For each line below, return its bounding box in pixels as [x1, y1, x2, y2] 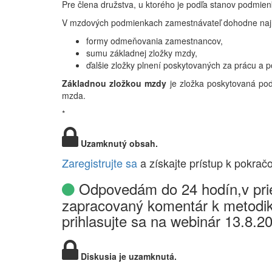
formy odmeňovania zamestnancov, [86, 35, 223, 47]
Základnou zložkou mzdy [62, 77, 167, 89]
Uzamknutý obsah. [78, 137, 158, 149]
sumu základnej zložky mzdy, [86, 47, 197, 59]
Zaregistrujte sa [62, 155, 137, 171]
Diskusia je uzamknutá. [78, 250, 177, 262]
